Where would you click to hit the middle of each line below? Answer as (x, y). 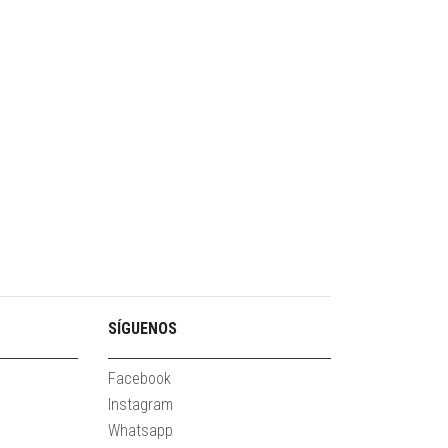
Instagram (140, 405)
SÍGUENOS (142, 329)
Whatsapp (140, 431)
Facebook (139, 379)
